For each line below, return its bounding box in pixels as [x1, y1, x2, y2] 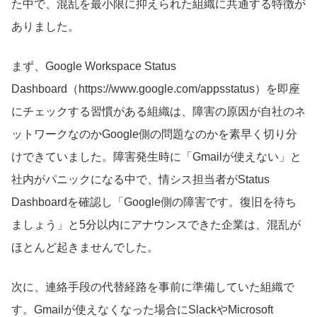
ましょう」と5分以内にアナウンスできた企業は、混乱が [11, 218, 301, 231]
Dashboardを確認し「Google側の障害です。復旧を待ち [11, 195, 296, 208]
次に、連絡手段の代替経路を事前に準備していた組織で [11, 280, 294, 293]
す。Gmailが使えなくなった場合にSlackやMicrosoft [11, 303, 273, 316]
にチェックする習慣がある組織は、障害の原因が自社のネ [11, 105, 306, 117]
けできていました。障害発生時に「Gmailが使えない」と [11, 150, 301, 163]
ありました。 [11, 20, 79, 33]
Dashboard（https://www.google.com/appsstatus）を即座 [11, 82, 300, 95]
